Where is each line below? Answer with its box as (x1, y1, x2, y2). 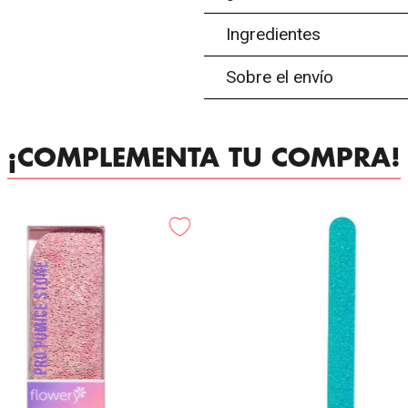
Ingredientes (226, 24, 321, 45)
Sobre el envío (226, 66, 334, 87)
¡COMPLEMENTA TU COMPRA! (7, 146, 401, 171)
